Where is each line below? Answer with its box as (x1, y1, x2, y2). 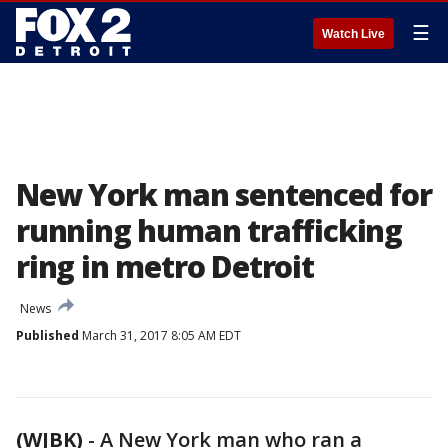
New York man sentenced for (16, 174, 432, 215)
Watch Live (322, 27, 385, 41)
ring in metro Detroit (16, 246, 314, 287)
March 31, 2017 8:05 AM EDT (79, 327, 241, 344)
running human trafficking (16, 210, 402, 251)
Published (16, 327, 79, 344)
